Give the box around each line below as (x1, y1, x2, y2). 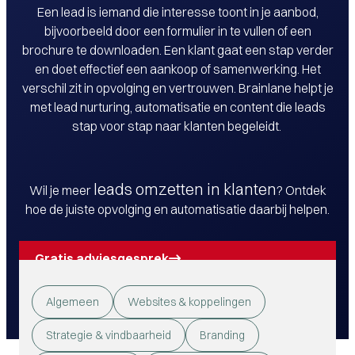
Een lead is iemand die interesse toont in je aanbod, (36, 4, 319, 20)
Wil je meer (29, 182, 94, 198)
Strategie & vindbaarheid (46, 328, 171, 342)
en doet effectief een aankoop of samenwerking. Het (34, 61, 321, 77)
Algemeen (46, 295, 99, 309)
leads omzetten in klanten (93, 179, 277, 199)
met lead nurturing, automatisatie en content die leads (29, 99, 326, 115)
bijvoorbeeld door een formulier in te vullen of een (44, 23, 311, 39)
